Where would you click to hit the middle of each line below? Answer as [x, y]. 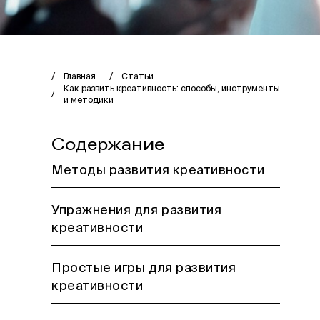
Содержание [108, 145]
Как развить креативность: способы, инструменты [172, 89]
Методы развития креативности [158, 171]
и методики [89, 101]
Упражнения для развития [137, 211]
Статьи [137, 77]
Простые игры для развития [144, 269]
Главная [80, 77]
